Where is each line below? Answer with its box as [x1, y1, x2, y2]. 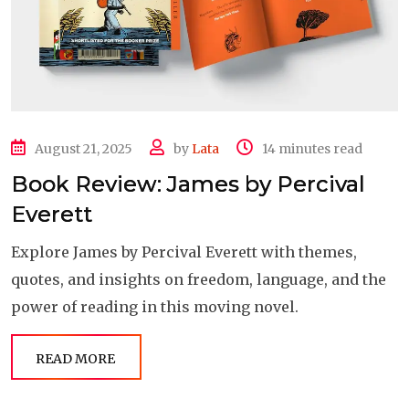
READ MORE [36, 351, 115, 368]
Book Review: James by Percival [11, 171, 365, 198]
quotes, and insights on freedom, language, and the [11, 270, 386, 289]
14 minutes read [262, 141, 362, 158]
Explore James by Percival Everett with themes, [11, 243, 357, 262]
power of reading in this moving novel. [11, 298, 299, 317]
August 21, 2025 [35, 141, 132, 158]
